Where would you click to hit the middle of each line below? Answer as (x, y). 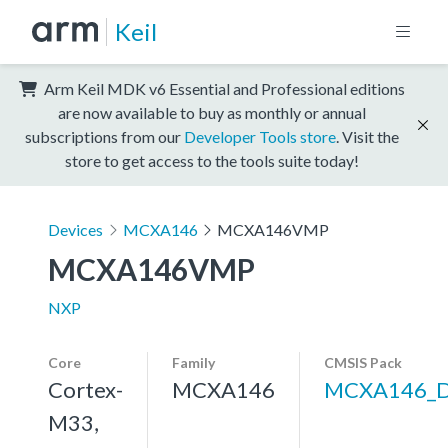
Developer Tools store (260, 136)
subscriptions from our (104, 136)
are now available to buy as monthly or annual (212, 112)
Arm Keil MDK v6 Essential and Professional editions (223, 88)
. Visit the (367, 136)
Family (193, 362)
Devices (75, 229)
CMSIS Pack (363, 362)
